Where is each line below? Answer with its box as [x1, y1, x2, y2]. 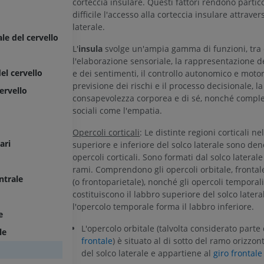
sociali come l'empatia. [72, 105, 163, 117]
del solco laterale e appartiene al [81, 247, 214, 259]
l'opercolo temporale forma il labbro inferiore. [72, 201, 255, 213]
